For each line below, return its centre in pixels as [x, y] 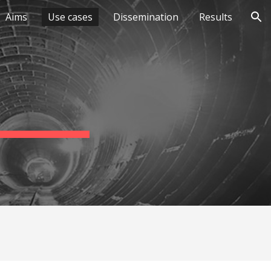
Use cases [70, 17]
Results [216, 17]
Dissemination [146, 17]
